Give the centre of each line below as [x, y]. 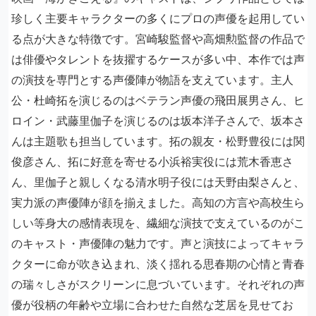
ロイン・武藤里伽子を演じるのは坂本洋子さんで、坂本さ [158, 121]
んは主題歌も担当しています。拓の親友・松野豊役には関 [158, 141]
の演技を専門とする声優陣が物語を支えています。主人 [152, 80]
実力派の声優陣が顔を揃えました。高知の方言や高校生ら [158, 202]
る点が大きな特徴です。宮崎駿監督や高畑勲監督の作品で [158, 39]
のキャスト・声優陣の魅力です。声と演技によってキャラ [158, 243]
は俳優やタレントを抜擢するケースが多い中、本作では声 [158, 59]
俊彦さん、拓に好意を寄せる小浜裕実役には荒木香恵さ [152, 162]
